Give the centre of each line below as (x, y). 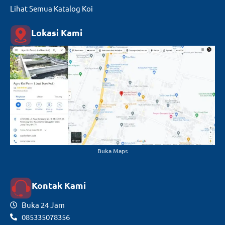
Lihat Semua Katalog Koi (51, 9)
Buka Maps (113, 151)
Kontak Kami (59, 185)
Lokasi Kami (57, 33)
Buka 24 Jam (43, 204)
